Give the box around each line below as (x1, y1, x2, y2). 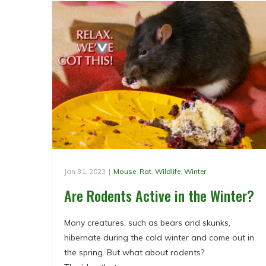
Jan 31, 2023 (64, 166, 106, 176)
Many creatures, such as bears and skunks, (64, 217, 230, 228)
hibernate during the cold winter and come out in (64, 232, 254, 243)
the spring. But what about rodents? (64, 246, 204, 258)
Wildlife (155, 166, 180, 176)
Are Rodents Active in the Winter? (64, 184, 254, 206)
